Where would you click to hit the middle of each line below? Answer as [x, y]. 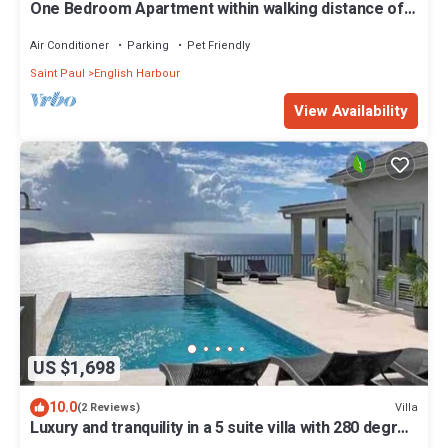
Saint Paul [57, 74]
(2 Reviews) [108, 408]
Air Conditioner [69, 46]
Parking [148, 46]
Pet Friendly [218, 46]
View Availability [351, 111]
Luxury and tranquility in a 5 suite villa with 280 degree [223, 428]
